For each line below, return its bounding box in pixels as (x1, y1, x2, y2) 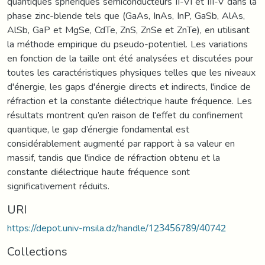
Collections (7, 240, 67, 263)
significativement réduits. (7, 176, 109, 195)
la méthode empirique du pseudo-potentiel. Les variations (7, 34, 248, 53)
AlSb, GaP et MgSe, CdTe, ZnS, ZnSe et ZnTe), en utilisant (7, 20, 250, 39)
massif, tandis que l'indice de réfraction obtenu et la (7, 148, 220, 167)
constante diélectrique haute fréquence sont (7, 162, 190, 181)
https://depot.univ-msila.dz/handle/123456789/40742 (7, 218, 226, 237)
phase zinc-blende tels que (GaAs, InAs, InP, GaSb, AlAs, (7, 6, 245, 25)
